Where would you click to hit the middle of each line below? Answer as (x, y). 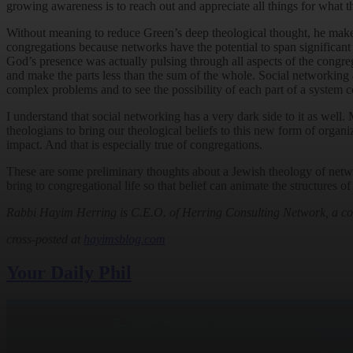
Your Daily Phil (69, 273)
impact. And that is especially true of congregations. (134, 145)
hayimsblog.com (124, 240)
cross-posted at (45, 240)
